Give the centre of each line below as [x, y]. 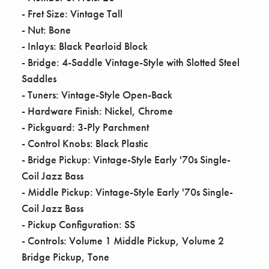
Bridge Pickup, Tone [65, 257]
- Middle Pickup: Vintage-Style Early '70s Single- [127, 192]
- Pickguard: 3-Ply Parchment [85, 127]
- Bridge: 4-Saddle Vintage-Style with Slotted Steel [131, 62]
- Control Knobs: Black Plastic [85, 144]
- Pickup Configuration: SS [78, 225]
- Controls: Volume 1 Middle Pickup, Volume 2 [123, 241]
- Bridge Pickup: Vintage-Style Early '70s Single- [126, 160]
